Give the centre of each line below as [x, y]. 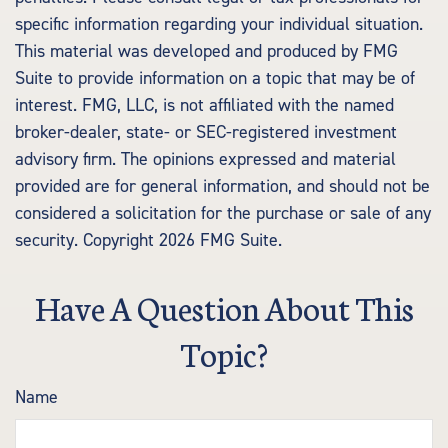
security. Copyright [87, 240]
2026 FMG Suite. [220, 240]
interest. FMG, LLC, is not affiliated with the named [204, 105]
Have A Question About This [224, 307]
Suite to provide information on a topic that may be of [215, 78]
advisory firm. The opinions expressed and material [205, 159]
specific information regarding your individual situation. [219, 24]
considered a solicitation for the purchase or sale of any [223, 213]
